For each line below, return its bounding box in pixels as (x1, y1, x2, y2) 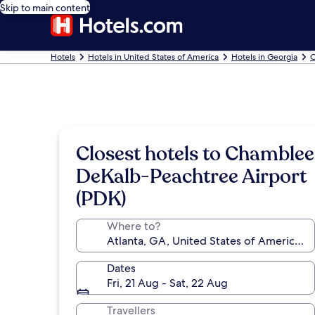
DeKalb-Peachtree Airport (76, 163, 307, 190)
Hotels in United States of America (88, 51, 219, 63)
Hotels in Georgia (231, 51, 297, 63)
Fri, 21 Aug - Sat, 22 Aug (107, 276, 228, 290)
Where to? (107, 219, 160, 233)
